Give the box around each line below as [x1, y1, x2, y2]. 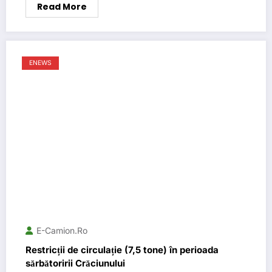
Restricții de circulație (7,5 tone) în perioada [25, 243, 219, 256]
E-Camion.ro [36, 225, 87, 236]
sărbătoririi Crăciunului [25, 257, 125, 269]
